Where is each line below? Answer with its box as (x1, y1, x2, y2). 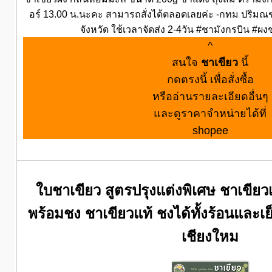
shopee (192, 124, 228, 137)
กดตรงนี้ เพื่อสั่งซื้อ (166, 73, 254, 86)
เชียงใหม (182, 228, 239, 245)
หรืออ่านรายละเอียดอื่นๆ (152, 90, 268, 103)
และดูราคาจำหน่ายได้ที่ (154, 107, 267, 120)
